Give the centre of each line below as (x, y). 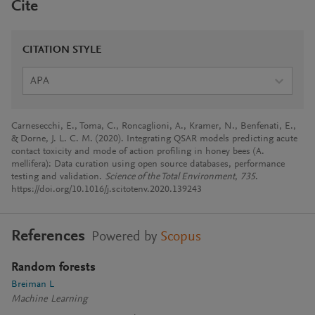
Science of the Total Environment (170, 177)
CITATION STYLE (62, 50)
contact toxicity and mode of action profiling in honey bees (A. (138, 152)
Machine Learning (50, 300)
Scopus (181, 237)
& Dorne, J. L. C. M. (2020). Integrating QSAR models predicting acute (154, 139)
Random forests (53, 268)
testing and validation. (58, 177)
